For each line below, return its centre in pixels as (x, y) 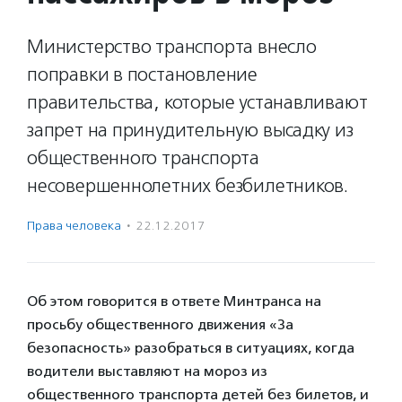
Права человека (74, 226)
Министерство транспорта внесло (172, 47)
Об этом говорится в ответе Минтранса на (174, 301)
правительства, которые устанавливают (197, 102)
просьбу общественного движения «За (160, 324)
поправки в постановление (142, 74)
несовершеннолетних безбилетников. (188, 186)
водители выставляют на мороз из (147, 371)
